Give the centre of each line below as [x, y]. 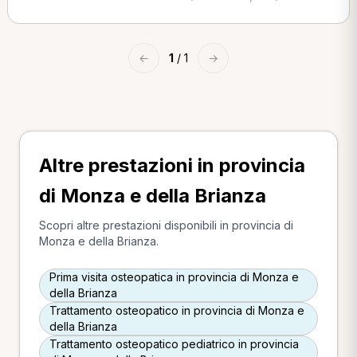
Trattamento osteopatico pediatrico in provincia [174, 344]
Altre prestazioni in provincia [172, 165]
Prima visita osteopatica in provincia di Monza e [174, 277]
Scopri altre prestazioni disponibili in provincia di [166, 225]
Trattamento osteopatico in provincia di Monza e [177, 310]
